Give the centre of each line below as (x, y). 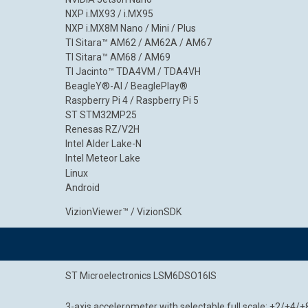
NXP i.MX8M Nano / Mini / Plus (131, 28)
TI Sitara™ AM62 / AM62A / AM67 (139, 43)
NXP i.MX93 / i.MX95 (109, 14)
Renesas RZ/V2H (102, 129)
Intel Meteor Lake (103, 158)
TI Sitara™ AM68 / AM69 (118, 57)
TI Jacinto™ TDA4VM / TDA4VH (133, 71)
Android (82, 188)
